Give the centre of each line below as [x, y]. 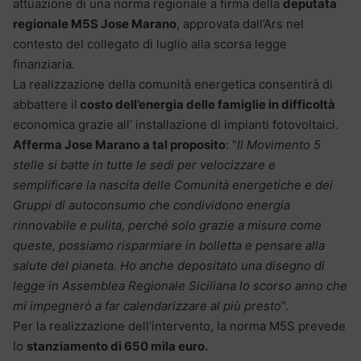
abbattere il [45, 105]
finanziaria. [44, 64]
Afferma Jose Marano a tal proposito [119, 145]
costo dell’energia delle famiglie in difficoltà [206, 105]
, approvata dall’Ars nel [240, 24]
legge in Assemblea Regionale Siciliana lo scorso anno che [180, 286]
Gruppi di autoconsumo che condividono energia [151, 205]
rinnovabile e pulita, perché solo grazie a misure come [167, 226]
